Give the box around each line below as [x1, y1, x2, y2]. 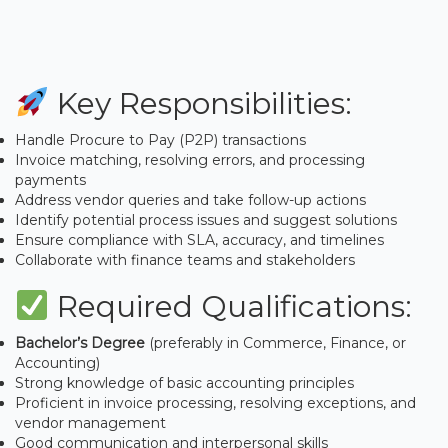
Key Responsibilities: [49, 84, 353, 122]
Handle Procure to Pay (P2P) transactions [15, 130, 306, 149]
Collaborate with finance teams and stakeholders [15, 250, 355, 269]
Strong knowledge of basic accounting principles [15, 373, 354, 392]
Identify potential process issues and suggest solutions [15, 210, 397, 229]
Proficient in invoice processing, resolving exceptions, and [15, 393, 416, 412]
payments [15, 170, 86, 189]
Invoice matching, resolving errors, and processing [15, 150, 365, 169]
